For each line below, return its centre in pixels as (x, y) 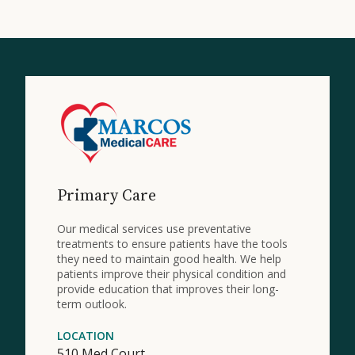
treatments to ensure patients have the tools (172, 243)
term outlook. (92, 303)
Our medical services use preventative (154, 228)
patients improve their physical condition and (172, 273)
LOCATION (86, 335)
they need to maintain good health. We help (169, 258)
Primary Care (107, 195)
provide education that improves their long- (168, 288)
